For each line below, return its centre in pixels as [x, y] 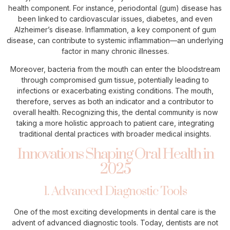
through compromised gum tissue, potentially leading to [115, 80]
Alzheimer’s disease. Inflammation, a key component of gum [115, 29]
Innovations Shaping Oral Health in [115, 154]
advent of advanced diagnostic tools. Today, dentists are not [115, 222]
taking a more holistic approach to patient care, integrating [115, 123]
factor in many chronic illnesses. [115, 51]
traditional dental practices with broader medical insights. [115, 134]
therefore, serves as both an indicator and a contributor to [115, 102]
